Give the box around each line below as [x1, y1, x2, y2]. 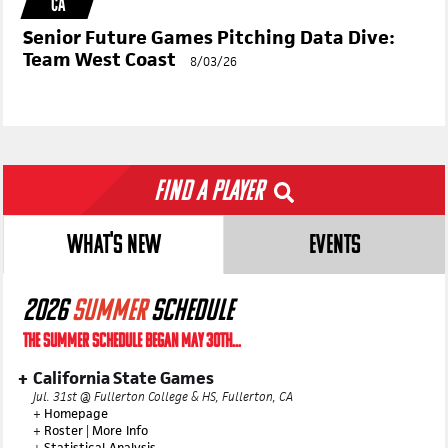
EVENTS [308, 273, 361, 300]
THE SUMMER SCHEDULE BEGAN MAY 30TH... [23, 373, 241, 392]
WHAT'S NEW [66, 273, 161, 300]
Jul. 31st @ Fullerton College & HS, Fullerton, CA [33, 428, 293, 445]
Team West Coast [23, 87, 176, 111]
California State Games [33, 407, 214, 429]
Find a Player [153, 218, 269, 247]
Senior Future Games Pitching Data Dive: [23, 65, 395, 89]
